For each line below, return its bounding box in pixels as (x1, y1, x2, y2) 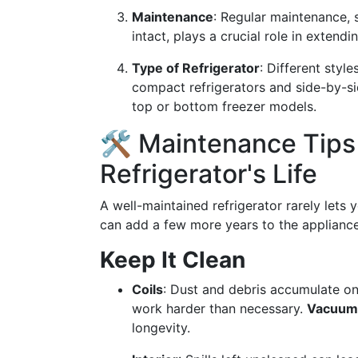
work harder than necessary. (132, 300, 307, 316)
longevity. (132, 320, 190, 336)
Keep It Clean (100, 246, 245, 273)
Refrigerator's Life (100, 158, 317, 189)
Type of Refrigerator (132, 60, 260, 76)
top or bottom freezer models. (132, 98, 316, 114)
